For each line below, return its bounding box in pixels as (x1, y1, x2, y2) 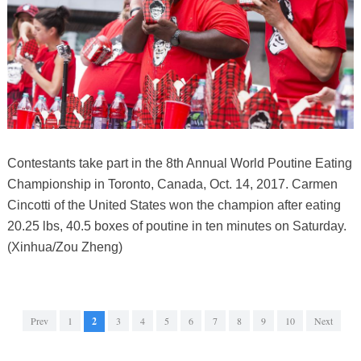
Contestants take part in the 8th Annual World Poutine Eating (6, 156, 352, 171)
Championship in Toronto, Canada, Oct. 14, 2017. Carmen (6, 177, 338, 192)
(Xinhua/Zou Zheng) (6, 240, 122, 255)
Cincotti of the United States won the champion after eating (6, 198, 341, 213)
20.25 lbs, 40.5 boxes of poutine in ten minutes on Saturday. (6, 219, 346, 234)
